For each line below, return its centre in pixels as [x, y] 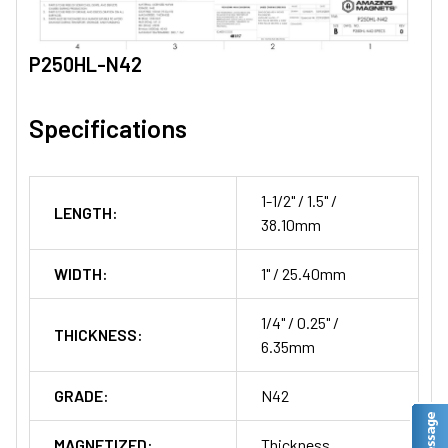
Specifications [108, 128]
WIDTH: [81, 274]
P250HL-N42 [85, 64]
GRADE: [81, 396]
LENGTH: [86, 213]
